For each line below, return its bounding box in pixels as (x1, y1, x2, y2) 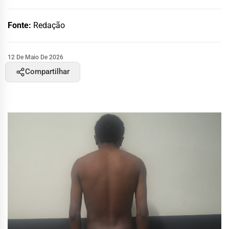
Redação (33, 20, 65, 30)
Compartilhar (25, 67, 70, 76)
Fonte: (8, 20, 33, 30)
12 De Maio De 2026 (8, 53, 63, 61)
